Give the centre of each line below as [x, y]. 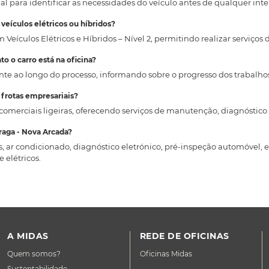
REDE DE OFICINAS [184, 236]
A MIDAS [28, 236]
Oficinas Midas [166, 254]
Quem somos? [34, 254]
